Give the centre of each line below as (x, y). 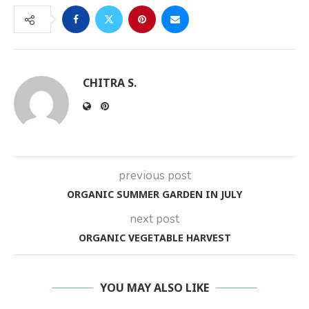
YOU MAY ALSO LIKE (154, 288)
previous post (154, 176)
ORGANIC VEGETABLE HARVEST (154, 238)
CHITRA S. (110, 83)
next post (154, 219)
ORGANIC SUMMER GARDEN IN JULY (154, 195)
